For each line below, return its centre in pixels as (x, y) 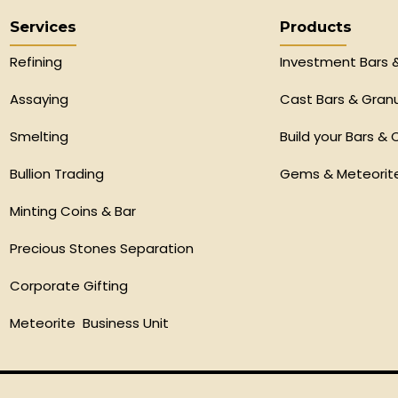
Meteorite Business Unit (89, 323)
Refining (37, 62)
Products (316, 26)
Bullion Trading (56, 174)
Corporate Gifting (68, 286)
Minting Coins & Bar (72, 211)
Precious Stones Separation (101, 249)
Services (43, 26)
